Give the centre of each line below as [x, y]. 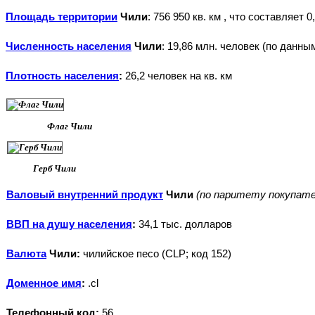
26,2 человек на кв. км [177, 76]
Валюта [26, 254]
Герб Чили [54, 169]
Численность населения [69, 47]
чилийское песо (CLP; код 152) [156, 254]
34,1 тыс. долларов [184, 225]
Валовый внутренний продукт [85, 195]
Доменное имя [44, 284]
